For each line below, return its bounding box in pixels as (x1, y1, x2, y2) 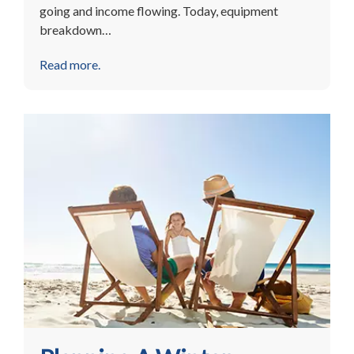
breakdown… (40, 21, 111, 37)
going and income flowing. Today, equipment (40, 2, 278, 18)
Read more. (40, 56, 100, 72)
